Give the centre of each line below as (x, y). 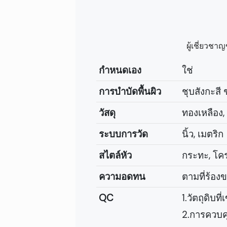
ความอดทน (122, 177)
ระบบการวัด (123, 134)
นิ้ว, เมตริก (202, 134)
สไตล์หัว (115, 156)
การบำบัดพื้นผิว (130, 92)
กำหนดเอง (120, 70)
